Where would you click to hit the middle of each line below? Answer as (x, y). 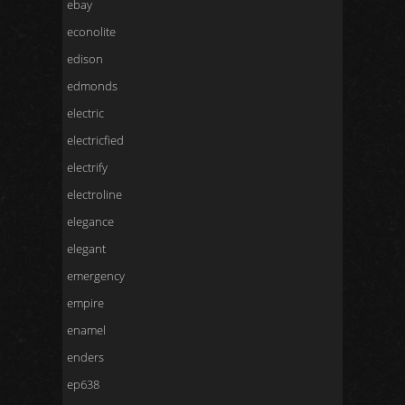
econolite (91, 32)
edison (85, 59)
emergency (96, 276)
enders (85, 357)
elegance (90, 221)
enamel (86, 330)
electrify (87, 167)
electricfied (95, 140)
